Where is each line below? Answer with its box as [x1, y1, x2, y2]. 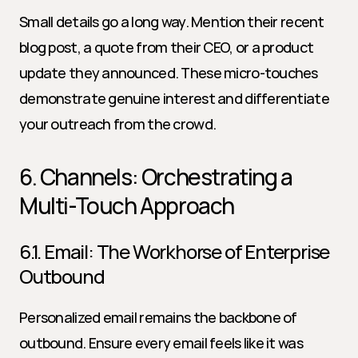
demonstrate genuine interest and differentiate [19, 89, 329, 108]
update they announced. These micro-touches [19, 63, 318, 82]
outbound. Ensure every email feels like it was [19, 333, 303, 352]
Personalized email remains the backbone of [19, 308, 297, 327]
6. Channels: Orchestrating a [19, 161, 292, 192]
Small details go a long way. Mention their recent [19, 12, 324, 31]
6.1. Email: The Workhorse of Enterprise [19, 238, 330, 265]
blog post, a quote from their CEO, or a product [19, 38, 314, 57]
